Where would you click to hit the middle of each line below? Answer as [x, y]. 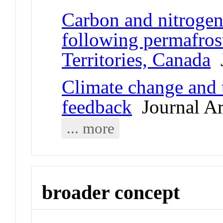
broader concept [111, 192]
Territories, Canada [136, 59]
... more [90, 128]
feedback [97, 107]
